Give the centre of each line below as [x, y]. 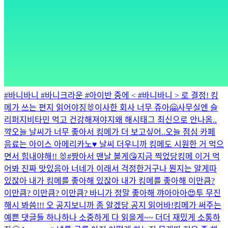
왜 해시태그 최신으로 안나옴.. [166, 120]
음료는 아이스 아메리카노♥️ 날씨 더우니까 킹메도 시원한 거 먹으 [114, 144]
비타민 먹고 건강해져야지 [71, 120]
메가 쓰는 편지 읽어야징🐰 [49, 107]
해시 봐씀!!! [25, 205]
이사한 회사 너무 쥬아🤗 [136, 107]
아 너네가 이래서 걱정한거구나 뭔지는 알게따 [139, 168]
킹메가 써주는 [197, 205]
